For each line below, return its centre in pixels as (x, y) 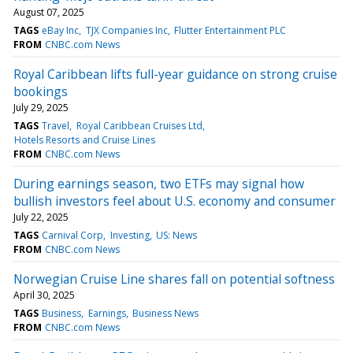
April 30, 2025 (44, 295)
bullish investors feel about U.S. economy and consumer (175, 201)
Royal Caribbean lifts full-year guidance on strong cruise (175, 74)
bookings (41, 91)
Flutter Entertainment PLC (230, 30)
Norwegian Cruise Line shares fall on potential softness (174, 279)
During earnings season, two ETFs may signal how (159, 183)
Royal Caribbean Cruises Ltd (139, 125)
